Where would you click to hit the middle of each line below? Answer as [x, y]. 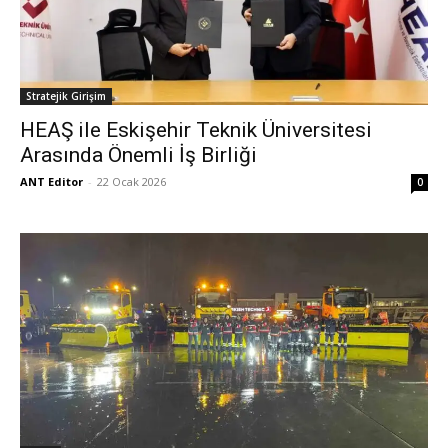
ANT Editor [51, 181]
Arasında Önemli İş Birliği [138, 155]
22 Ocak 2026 [131, 181]
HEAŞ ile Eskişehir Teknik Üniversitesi [196, 130]
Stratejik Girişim [66, 96]
